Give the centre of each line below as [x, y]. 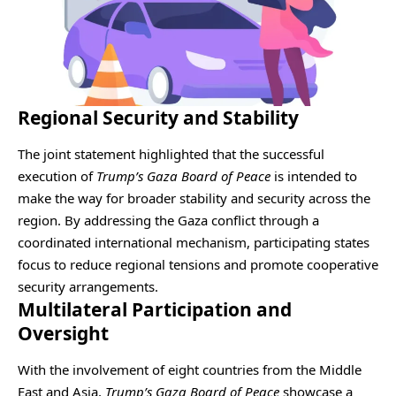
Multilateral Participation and [155, 309]
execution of [57, 175]
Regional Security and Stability [158, 117]
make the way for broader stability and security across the [194, 198]
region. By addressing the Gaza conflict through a [168, 220]
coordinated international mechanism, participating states [194, 242]
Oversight [63, 333]
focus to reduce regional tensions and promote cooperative [198, 264]
